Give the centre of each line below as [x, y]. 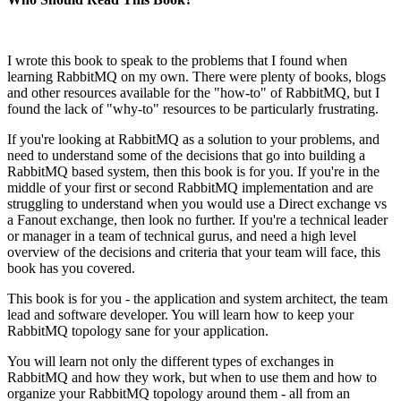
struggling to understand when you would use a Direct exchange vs [197, 203]
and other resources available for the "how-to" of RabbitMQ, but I [193, 92]
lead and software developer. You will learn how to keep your [180, 314]
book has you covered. [71, 268]
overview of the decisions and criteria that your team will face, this [194, 252]
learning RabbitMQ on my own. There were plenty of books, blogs [196, 76]
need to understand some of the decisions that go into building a [186, 155]
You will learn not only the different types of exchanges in [171, 361]
